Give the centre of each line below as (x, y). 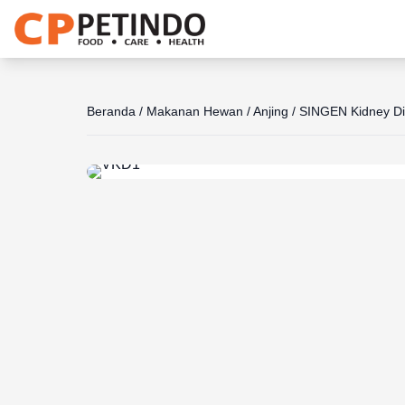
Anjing (271, 111)
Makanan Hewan (195, 111)
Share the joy (191, 97)
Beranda (111, 111)
